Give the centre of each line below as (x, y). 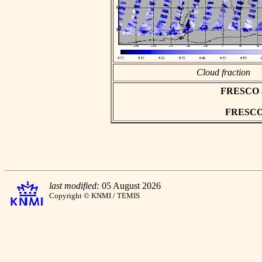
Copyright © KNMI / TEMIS (94, 196)
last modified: (74, 186)
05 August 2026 (130, 186)
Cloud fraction (223, 72)
